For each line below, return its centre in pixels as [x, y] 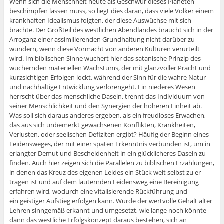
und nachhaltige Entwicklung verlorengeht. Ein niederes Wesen [102, 87]
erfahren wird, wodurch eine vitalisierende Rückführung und [98, 192]
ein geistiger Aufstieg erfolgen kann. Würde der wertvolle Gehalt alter [111, 201]
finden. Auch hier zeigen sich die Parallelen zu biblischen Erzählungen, [112, 163]
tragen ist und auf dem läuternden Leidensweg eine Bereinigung [104, 182]
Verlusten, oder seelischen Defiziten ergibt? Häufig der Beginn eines [109, 135]
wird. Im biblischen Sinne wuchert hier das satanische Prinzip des [105, 59]
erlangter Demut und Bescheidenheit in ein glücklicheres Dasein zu [107, 154]
